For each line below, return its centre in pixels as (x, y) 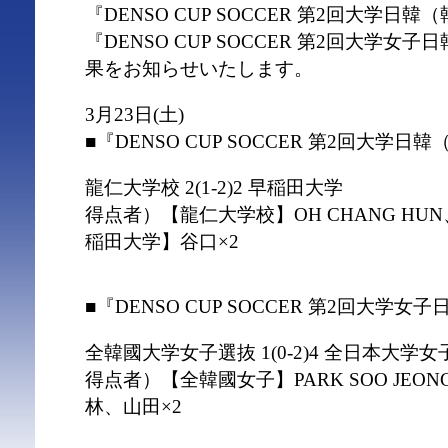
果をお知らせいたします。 (199, 68)
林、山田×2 (133, 406)
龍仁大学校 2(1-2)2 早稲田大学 (214, 187)
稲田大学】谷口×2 (162, 241)
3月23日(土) (134, 114)
